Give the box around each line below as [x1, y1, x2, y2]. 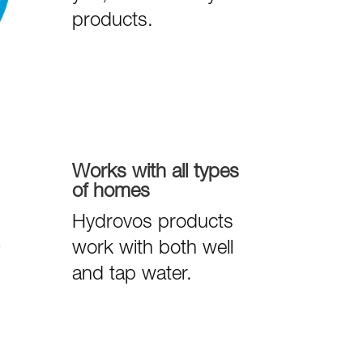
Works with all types [72, 164, 240, 184]
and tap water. [72, 266, 193, 286]
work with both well [72, 240, 234, 260]
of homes [72, 183, 151, 203]
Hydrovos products [72, 214, 234, 234]
